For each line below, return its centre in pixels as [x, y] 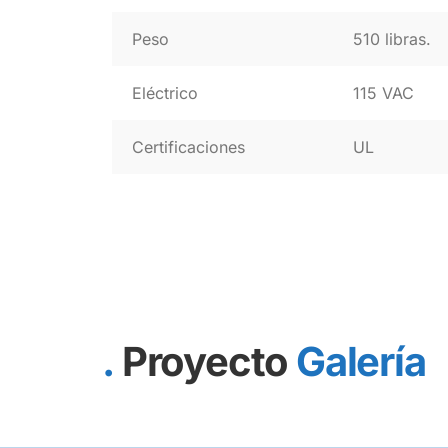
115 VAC [383, 93]
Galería [361, 361]
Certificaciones [188, 147]
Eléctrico [165, 93]
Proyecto [205, 361]
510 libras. [392, 39]
